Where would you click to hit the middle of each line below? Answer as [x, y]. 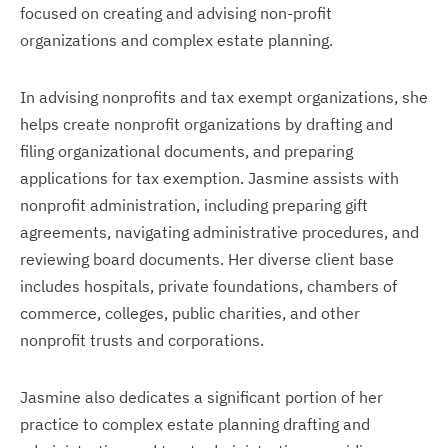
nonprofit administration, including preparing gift [194, 205]
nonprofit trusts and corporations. [144, 340]
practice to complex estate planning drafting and [195, 424]
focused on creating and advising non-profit [176, 13]
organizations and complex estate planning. [178, 40]
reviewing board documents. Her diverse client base [207, 259]
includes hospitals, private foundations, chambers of [208, 286]
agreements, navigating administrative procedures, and [219, 232]
